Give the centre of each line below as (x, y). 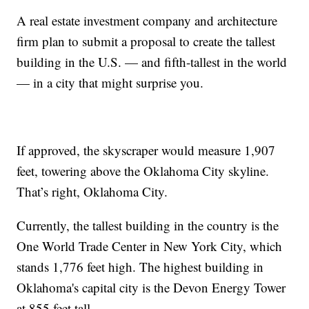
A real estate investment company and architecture (147, 21)
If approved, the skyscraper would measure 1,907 (146, 150)
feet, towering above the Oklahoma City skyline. (143, 171)
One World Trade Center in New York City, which (150, 246)
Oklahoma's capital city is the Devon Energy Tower (151, 288)
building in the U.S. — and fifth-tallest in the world (152, 62)
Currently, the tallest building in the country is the (148, 226)
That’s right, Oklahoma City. (99, 192)
